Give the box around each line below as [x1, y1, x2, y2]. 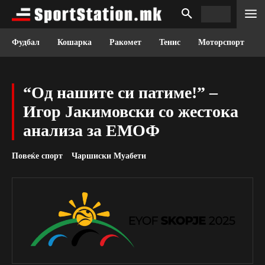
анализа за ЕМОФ [23, 121, 160, 140]
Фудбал [12, 38, 40, 47]
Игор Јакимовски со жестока [23, 102, 238, 121]
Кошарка [57, 38, 92, 47]
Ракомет [109, 38, 141, 47]
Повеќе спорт [12, 151, 63, 160]
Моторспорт [198, 38, 244, 47]
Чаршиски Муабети [72, 151, 146, 160]
